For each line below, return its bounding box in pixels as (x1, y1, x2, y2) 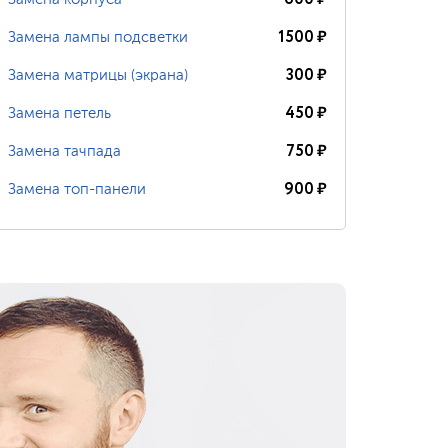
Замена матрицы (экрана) (8, 67, 189, 83)
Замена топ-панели (8, 181, 147, 197)
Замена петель (8, 105, 112, 121)
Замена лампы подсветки (8, 29, 189, 45)
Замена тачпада (8, 143, 122, 159)
